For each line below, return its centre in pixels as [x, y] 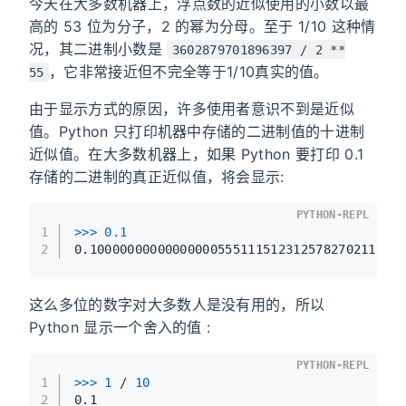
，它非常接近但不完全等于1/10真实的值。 [189, 71]
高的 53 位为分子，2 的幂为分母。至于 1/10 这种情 [203, 26]
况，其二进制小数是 [98, 48]
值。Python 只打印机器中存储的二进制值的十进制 [197, 131]
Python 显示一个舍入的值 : [120, 327]
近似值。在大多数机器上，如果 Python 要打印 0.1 [197, 154]
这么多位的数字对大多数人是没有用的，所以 [177, 304]
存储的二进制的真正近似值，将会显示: [157, 176]
